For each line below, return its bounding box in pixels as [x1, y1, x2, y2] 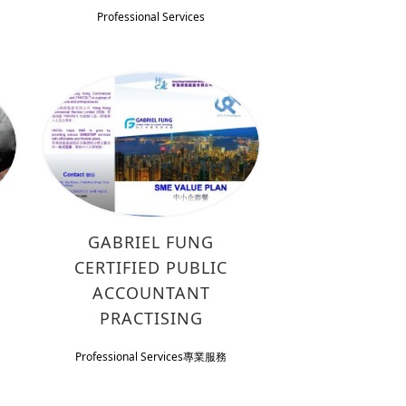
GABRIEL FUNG [88, 230, 215, 253]
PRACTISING [99, 306, 203, 329]
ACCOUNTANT [92, 281, 210, 304]
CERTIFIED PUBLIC [74, 256, 228, 278]
